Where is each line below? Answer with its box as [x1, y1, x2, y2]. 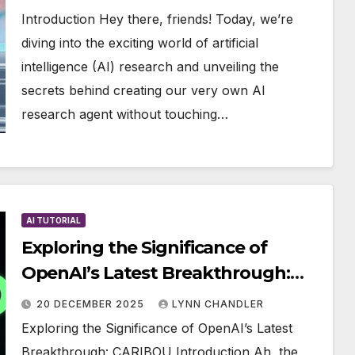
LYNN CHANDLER [171, 298, 264, 311]
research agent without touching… [21, 106, 228, 123]
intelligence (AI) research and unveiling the [21, 59, 279, 75]
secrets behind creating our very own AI [21, 82, 265, 99]
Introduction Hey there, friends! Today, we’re [21, 11, 293, 28]
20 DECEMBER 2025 [36, 298, 147, 311]
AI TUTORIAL [25, 216, 81, 226]
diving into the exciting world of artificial [21, 35, 258, 52]
